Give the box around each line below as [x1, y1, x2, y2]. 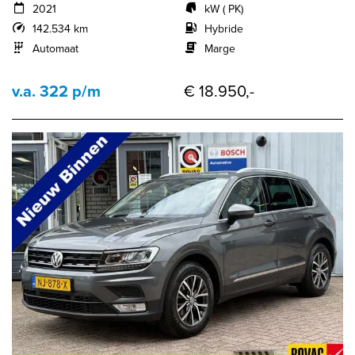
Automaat [32, 40, 78, 57]
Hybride [204, 20, 243, 37]
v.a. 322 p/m [12, 78, 101, 103]
